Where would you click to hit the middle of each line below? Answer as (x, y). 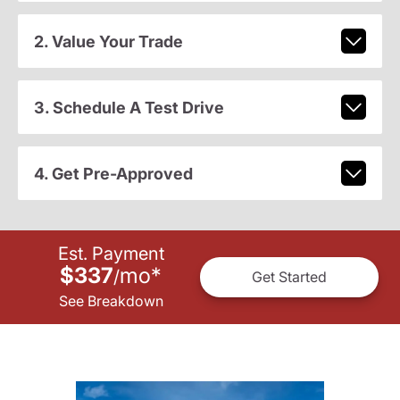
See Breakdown (111, 300)
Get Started (289, 277)
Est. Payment (111, 253)
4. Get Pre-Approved (113, 173)
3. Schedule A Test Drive (129, 107)
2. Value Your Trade (108, 41)
